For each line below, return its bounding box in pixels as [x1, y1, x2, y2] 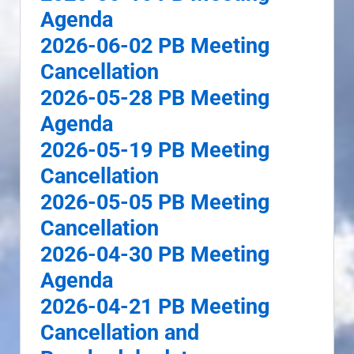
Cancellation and [40, 320, 199, 346]
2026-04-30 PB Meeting [40, 242, 269, 268]
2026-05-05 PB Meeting [40, 190, 269, 216]
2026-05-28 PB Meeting [40, 85, 269, 111]
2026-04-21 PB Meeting [40, 294, 269, 320]
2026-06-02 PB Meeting [40, 33, 269, 59]
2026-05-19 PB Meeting [40, 137, 269, 164]
